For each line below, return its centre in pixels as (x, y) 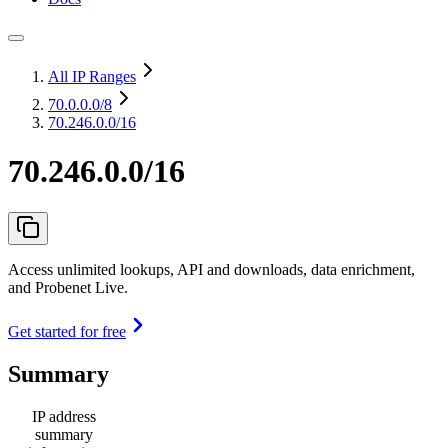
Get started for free (67, 331)
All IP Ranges (92, 76)
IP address (64, 416)
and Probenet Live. (68, 287)
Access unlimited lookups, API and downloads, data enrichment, (211, 269)
